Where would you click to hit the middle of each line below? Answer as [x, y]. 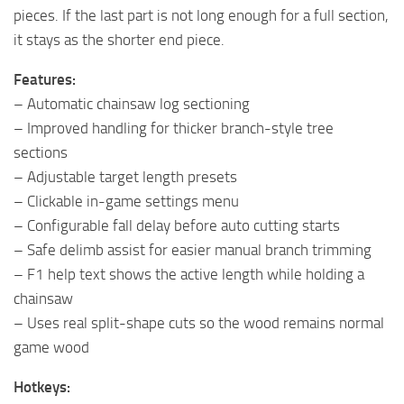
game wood [51, 348]
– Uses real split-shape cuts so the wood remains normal [199, 323]
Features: [45, 80]
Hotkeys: [42, 387]
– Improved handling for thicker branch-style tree [174, 129]
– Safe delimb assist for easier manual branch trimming [193, 250]
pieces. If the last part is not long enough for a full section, [201, 16]
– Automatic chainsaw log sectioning [132, 104]
